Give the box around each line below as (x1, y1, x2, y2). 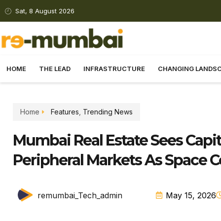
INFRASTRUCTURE (83, 65, 145, 73)
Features (50, 108, 79, 116)
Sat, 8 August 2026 (15, 7, 75, 15)
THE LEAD (39, 65, 71, 73)
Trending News (82, 108, 133, 116)
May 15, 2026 (165, 190, 216, 200)
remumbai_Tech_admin (37, 190, 122, 200)
